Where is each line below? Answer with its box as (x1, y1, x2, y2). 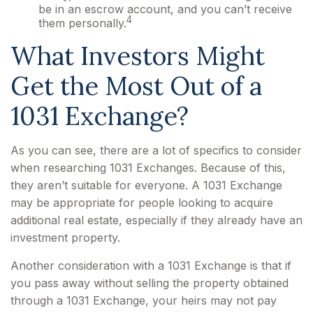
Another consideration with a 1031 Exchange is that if (10, 259, 291, 273)
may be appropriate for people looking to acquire (10, 196, 273, 210)
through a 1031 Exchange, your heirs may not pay (10, 293, 277, 308)
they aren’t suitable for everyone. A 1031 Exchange (10, 178, 282, 193)
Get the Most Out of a (10, 70, 262, 103)
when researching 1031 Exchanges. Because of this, (10, 161, 286, 175)
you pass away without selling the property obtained (10, 276, 289, 291)
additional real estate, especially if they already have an (10, 213, 303, 228)
